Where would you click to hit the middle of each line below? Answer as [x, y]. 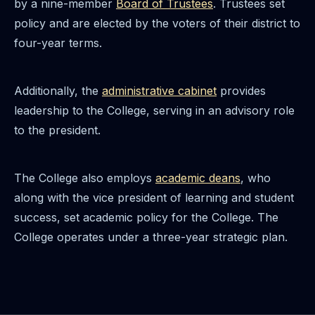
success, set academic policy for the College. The [146, 217]
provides [241, 91]
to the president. [57, 130]
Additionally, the [58, 91]
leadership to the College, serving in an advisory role [154, 110]
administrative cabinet [159, 91]
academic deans [198, 178]
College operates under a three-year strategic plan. [151, 237]
